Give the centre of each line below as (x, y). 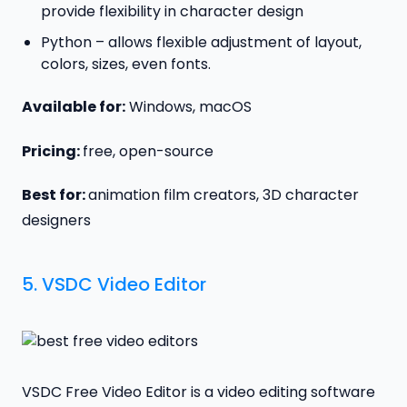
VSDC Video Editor (124, 285)
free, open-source (148, 151)
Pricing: (52, 151)
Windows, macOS (189, 106)
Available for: (74, 106)
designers (58, 221)
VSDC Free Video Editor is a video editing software (199, 392)
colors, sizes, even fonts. (125, 64)
